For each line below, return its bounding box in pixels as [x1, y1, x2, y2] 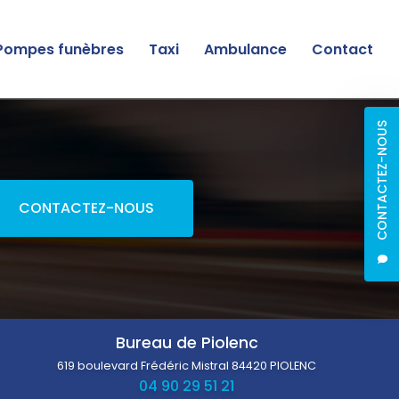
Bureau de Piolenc [115, 332, 258, 354]
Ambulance [204, 38, 287, 60]
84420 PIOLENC [232, 358, 317, 373]
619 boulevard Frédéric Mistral [57, 358, 232, 373]
